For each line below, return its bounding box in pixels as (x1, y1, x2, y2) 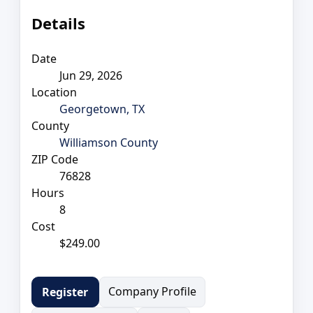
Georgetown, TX (59, 101, 145, 117)
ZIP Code (31, 151, 78, 167)
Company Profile (108, 283, 196, 299)
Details (31, 12, 85, 34)
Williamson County (59, 134, 158, 150)
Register (42, 284, 89, 300)
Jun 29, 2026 (59, 67, 122, 83)
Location (31, 84, 77, 100)
